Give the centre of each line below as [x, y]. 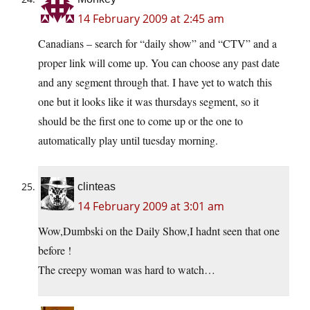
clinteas [97, 187]
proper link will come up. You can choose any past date [159, 63]
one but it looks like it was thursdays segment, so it [148, 102]
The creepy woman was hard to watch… [127, 270]
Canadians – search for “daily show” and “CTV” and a [157, 44]
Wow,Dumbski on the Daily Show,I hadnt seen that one [159, 231]
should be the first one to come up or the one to [140, 121]
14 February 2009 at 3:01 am [151, 207]
